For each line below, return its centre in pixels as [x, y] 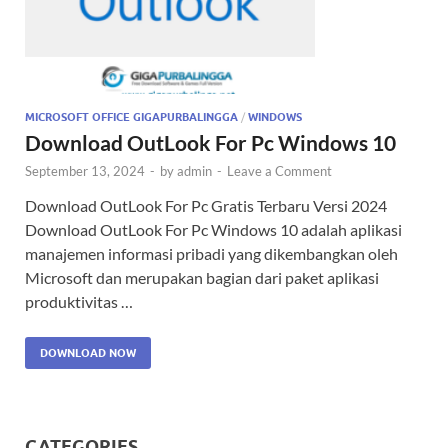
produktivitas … [79, 301]
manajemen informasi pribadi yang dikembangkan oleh [211, 253]
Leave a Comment [279, 170]
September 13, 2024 [85, 170]
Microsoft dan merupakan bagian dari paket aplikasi [202, 277]
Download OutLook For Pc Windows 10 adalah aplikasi [213, 229]
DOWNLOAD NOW [88, 352]
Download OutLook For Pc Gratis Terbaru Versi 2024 [206, 205]
